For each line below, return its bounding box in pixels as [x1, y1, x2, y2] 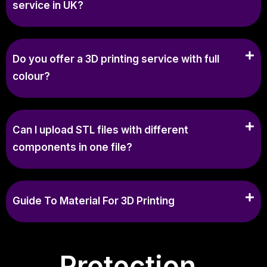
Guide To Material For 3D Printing [13, 194, 175, 207]
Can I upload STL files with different [13, 123, 188, 136]
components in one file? [13, 141, 132, 153]
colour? [13, 70, 50, 82]
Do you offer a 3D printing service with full [13, 52, 219, 65]
